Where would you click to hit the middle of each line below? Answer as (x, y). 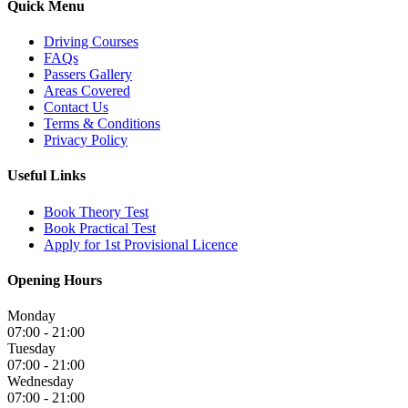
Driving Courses (91, 42)
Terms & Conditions (102, 124)
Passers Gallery (88, 75)
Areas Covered (87, 91)
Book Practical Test (100, 228)
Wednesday (41, 382)
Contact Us (76, 107)
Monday (31, 316)
